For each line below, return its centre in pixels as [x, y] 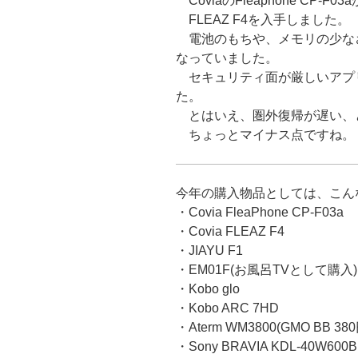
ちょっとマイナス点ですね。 [265, 135]
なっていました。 [227, 58]
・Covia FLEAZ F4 [230, 232]
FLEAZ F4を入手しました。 [263, 20]
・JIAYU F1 [209, 251]
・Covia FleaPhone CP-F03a [260, 213]
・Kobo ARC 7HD [227, 308]
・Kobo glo [208, 289]
